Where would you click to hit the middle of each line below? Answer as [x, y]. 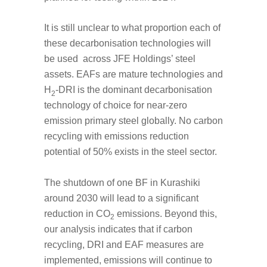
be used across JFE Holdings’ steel [120, 59]
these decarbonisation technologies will [128, 44]
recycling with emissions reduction [117, 136]
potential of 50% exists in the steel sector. [131, 152]
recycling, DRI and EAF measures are [124, 244]
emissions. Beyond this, [166, 213]
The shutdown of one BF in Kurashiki [122, 182]
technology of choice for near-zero [116, 105]
